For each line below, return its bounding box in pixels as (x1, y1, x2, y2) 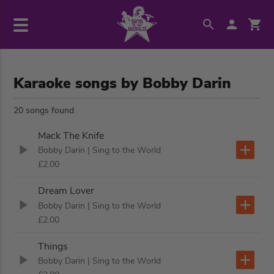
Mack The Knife (38, 129, 105, 143)
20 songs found (13, 105, 75, 116)
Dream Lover (38, 184, 95, 198)
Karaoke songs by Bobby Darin (13, 73, 232, 93)
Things (38, 239, 68, 253)
